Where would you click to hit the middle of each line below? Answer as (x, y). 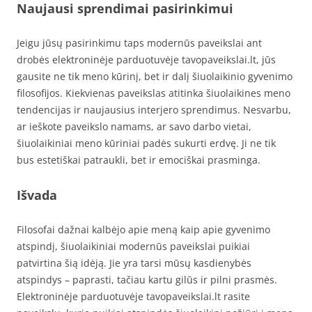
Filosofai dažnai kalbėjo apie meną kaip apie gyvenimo (143, 230)
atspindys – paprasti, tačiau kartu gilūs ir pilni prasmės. (147, 280)
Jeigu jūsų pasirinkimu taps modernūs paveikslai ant (139, 43)
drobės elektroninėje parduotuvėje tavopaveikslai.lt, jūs (146, 60)
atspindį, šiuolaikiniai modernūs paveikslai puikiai (133, 247)
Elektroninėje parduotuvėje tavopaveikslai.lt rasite (133, 297)
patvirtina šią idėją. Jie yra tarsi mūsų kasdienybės (134, 263)
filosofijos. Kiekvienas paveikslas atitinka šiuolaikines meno (154, 93)
